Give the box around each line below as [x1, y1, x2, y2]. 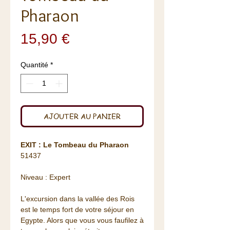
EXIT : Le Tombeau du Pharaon [21, 141, 129, 149]
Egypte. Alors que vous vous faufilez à [21, 216, 144, 225]
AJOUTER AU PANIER [44, 111, 121, 122]
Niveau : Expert [21, 173, 72, 182]
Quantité [21, 61, 48, 69]
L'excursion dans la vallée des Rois [21, 195, 135, 203]
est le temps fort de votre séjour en [21, 205, 134, 214]
